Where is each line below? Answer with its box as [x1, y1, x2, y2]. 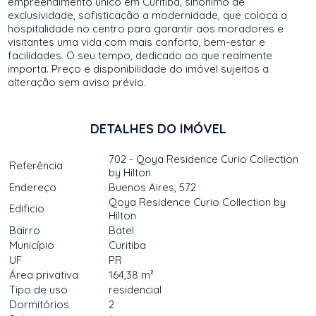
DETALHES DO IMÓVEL [90, 121, 226, 137]
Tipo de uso [9, 283, 68, 296]
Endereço [9, 181, 57, 194]
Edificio [9, 202, 45, 215]
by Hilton [109, 166, 152, 179]
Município [9, 238, 55, 252]
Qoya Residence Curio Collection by [109, 195, 286, 209]
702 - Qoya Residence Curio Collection [109, 152, 299, 166]
